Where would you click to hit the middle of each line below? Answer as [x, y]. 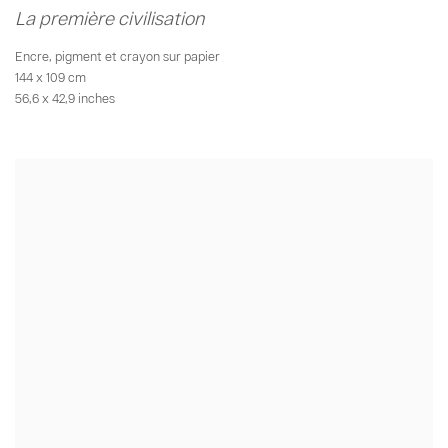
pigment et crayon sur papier [137, 57]
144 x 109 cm [50, 78]
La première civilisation [109, 19]
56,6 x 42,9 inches [65, 99]
